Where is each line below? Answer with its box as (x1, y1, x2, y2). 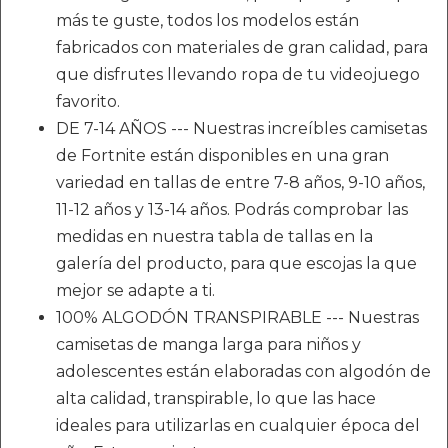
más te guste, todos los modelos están (56, 11, 359, 30)
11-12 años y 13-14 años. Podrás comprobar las (56, 200, 408, 219)
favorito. (56, 92, 120, 111)
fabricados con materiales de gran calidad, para (56, 38, 428, 57)
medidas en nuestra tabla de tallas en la (56, 227, 373, 246)
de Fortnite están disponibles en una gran (56, 146, 389, 165)
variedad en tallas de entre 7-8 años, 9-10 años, (56, 173, 425, 192)
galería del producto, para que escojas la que (56, 254, 417, 273)
